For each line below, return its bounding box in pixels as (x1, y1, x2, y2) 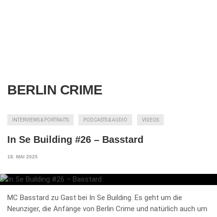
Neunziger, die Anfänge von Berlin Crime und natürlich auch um (7, 204, 207, 214)
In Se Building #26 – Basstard (7, 134, 143, 145)
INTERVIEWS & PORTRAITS (12, 117, 69, 123)
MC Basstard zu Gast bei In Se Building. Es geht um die (7, 193, 182, 202)
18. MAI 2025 (7, 154, 38, 159)
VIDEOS (142, 117, 159, 123)
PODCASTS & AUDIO (83, 117, 127, 123)
